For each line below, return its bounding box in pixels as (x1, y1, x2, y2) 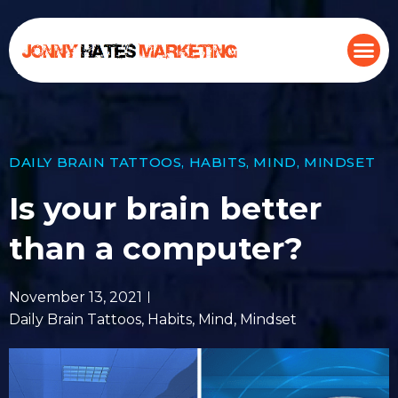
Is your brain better (9, 189, 322, 227)
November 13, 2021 (9, 289, 142, 306)
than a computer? (9, 229, 303, 267)
